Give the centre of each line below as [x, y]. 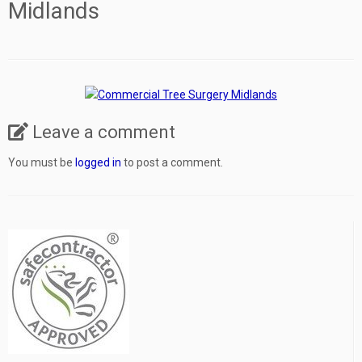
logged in [98, 163]
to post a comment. [172, 163]
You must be [42, 163]
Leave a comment [104, 133]
